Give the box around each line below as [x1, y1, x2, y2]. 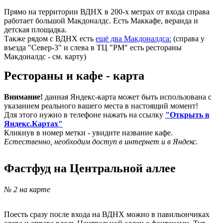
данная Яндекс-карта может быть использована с [43, 92, 212, 101]
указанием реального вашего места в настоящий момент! [4, 101, 198, 110]
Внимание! [4, 92, 43, 101]
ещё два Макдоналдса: [96, 34, 171, 43]
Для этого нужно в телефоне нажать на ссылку [4, 110, 165, 119]
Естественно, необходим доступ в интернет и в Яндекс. [4, 137, 198, 146]
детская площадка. [4, 25, 67, 34]
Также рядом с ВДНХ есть [4, 34, 96, 43]
